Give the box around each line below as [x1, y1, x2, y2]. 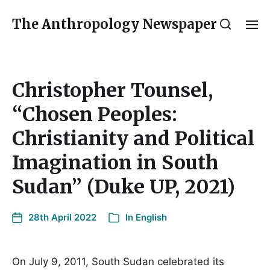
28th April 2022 [28, 212, 96, 223]
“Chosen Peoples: [12, 102, 177, 127]
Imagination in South [12, 151, 218, 175]
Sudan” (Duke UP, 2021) [12, 175, 235, 199]
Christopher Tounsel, [12, 78, 213, 102]
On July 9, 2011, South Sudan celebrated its [12, 256, 224, 268]
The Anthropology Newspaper [12, 16, 217, 33]
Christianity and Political [12, 127, 254, 151]
